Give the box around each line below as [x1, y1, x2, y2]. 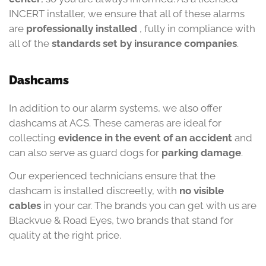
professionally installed [26, 22, 140, 34]
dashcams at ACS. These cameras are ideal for [9, 116, 221, 129]
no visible [179, 185, 224, 197]
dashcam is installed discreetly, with [9, 185, 179, 197]
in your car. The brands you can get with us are [41, 199, 256, 212]
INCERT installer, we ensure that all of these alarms [9, 7, 245, 20]
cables [9, 199, 41, 212]
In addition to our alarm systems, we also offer [9, 102, 222, 114]
